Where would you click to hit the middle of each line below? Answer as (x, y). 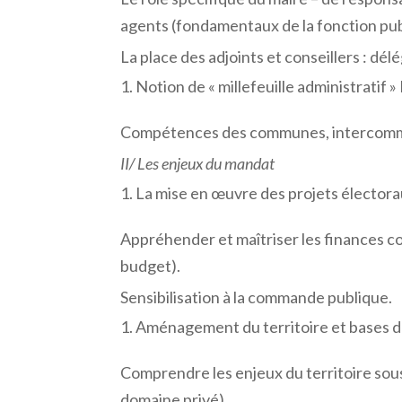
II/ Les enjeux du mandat (198, 163)
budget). (151, 265)
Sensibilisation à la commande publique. (257, 297)
